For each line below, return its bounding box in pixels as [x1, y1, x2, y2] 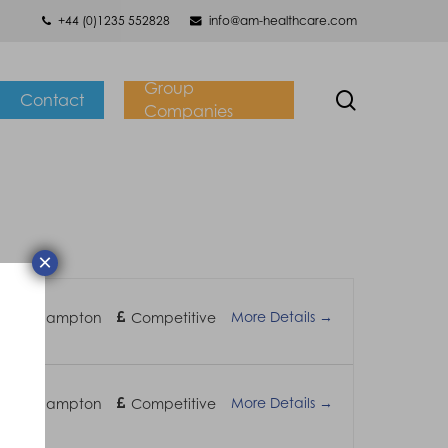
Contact [20, 89, 85, 110]
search [355, 86, 421, 111]
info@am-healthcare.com [209, 13, 357, 28]
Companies [144, 101, 234, 121]
